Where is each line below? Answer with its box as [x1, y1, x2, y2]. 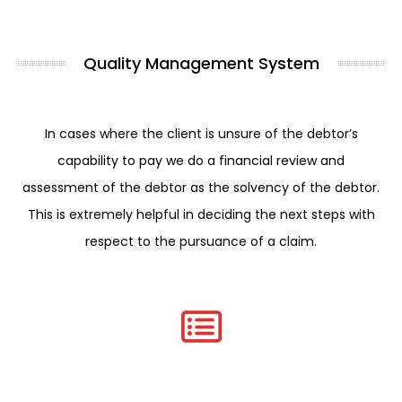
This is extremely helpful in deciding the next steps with [27, 205, 375, 224]
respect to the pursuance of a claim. [85, 232, 317, 251]
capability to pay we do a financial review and [57, 152, 345, 170]
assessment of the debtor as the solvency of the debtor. [22, 179, 380, 197]
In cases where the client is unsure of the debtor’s [44, 125, 358, 144]
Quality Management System [83, 52, 319, 75]
